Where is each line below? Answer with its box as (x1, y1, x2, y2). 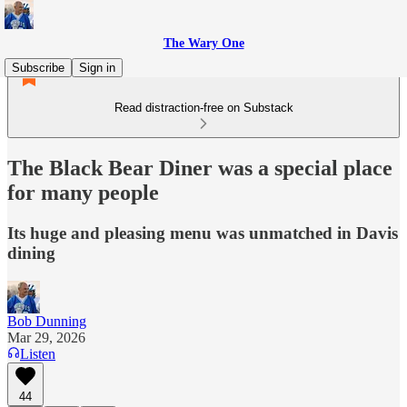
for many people (7, 180, 159, 204)
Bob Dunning (7, 313, 86, 329)
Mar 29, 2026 (7, 329, 85, 345)
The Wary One (163, 36, 244, 50)
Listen (20, 345, 55, 362)
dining (7, 243, 55, 263)
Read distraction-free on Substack (114, 101, 293, 114)
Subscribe (12, 61, 65, 74)
